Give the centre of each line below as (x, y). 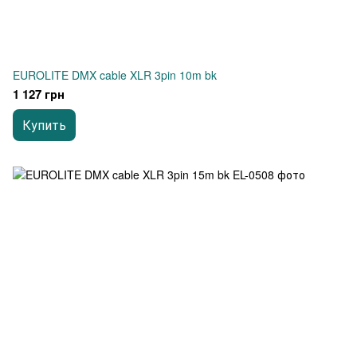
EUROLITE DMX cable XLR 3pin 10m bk (115, 75)
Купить (44, 125)
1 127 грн (39, 94)
